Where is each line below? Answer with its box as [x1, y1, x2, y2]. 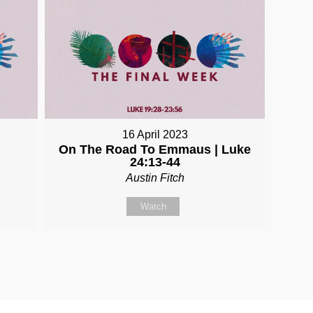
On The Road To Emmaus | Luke [59, 143, 252, 157]
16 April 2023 [122, 129, 188, 141]
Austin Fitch [125, 172, 184, 184]
